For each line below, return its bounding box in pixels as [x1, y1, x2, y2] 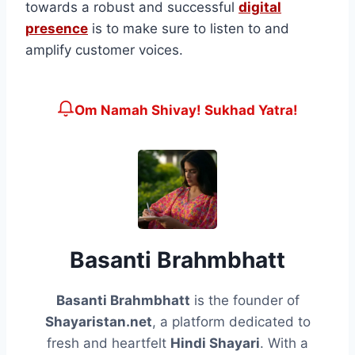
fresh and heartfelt [47, 335, 170, 352]
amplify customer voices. [25, 42, 183, 59]
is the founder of [189, 292, 300, 309]
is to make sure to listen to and [88, 21, 289, 37]
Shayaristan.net [44, 314, 152, 330]
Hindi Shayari [170, 335, 260, 352]
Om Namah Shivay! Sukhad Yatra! [74, 102, 298, 119]
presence [25, 21, 88, 37]
